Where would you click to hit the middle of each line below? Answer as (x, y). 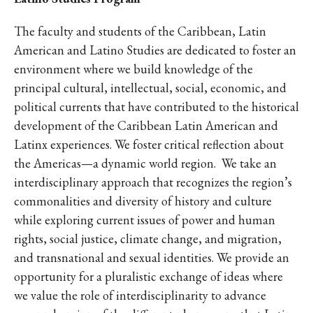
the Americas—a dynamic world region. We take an (145, 163)
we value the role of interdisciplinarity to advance (140, 295)
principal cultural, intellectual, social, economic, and (150, 88)
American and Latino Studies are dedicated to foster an (155, 50)
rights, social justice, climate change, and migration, (148, 239)
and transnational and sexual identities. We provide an (152, 257)
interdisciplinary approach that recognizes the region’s (153, 182)
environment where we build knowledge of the (133, 69)
